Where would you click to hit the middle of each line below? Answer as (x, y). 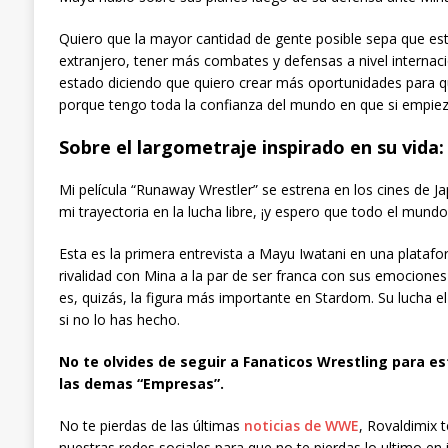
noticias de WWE (301, 425)
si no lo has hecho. (119, 319)
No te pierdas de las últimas (151, 425)
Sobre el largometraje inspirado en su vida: (251, 146)
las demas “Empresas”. (141, 383)
